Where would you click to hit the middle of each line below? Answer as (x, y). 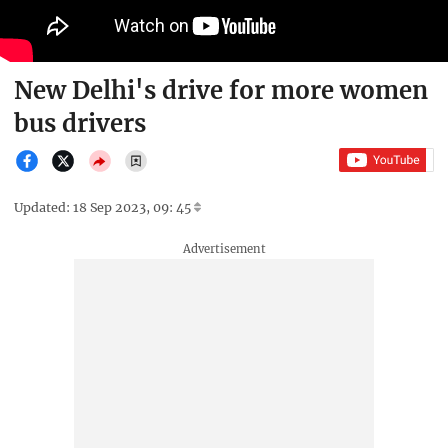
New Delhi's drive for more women (220, 91)
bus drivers (79, 124)
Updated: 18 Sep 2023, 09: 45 (103, 208)
